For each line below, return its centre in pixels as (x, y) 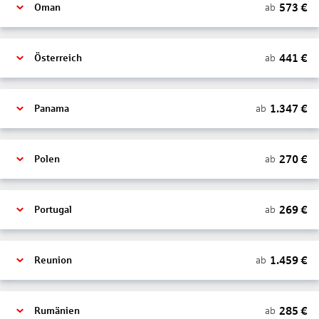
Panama (52, 109)
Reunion (53, 260)
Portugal (53, 210)
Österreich (58, 58)
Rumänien (57, 311)
